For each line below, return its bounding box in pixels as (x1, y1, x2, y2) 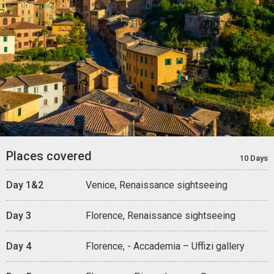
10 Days (240, 153, 268, 163)
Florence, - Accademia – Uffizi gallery (86, 240, 245, 252)
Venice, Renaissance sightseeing (86, 179, 228, 191)
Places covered (6, 148, 92, 163)
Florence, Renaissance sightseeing (86, 209, 235, 221)
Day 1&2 (6, 179, 43, 191)
